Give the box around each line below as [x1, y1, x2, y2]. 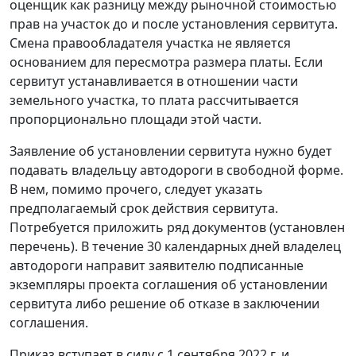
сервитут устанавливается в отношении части [10, 72, 298, 91]
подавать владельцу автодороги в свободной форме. [10, 161, 343, 180]
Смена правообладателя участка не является [10, 34, 291, 52]
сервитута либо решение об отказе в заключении [10, 295, 319, 313]
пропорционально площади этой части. [10, 110, 261, 129]
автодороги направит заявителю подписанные [10, 257, 304, 275]
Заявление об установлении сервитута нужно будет [10, 142, 332, 161]
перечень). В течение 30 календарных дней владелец [10, 238, 341, 256]
